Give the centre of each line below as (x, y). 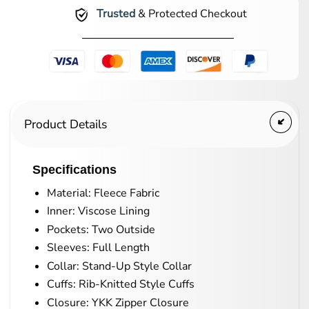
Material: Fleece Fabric (103, 193)
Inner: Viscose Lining (98, 211)
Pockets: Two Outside (101, 229)
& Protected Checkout (191, 14)
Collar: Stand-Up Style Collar (119, 266)
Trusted (116, 14)
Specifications (74, 169)
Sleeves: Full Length (98, 248)
